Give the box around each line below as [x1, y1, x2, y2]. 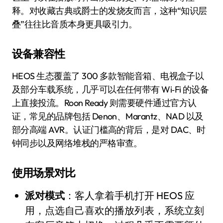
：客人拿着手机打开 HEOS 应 [64, 189, 195, 202]
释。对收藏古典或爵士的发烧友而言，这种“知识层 [12, 4, 207, 16]
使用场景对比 [12, 165, 76, 180]
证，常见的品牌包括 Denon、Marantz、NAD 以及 [12, 110, 204, 122]
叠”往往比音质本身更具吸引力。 [12, 18, 137, 30]
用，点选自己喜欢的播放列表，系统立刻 [24, 204, 204, 217]
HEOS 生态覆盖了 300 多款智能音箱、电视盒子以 [12, 70, 204, 82]
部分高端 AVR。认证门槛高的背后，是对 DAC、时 [12, 123, 206, 135]
